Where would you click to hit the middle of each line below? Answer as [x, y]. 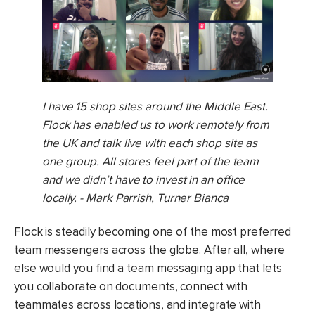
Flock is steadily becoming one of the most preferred [153, 232]
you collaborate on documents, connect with [131, 287]
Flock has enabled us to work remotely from [156, 125]
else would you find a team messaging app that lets [148, 269]
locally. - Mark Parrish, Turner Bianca [135, 198]
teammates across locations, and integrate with [137, 305]
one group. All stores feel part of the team [151, 162]
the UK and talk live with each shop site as [150, 143]
